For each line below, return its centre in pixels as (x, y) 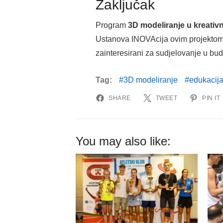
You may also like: (123, 141)
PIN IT (211, 98)
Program (112, 25)
